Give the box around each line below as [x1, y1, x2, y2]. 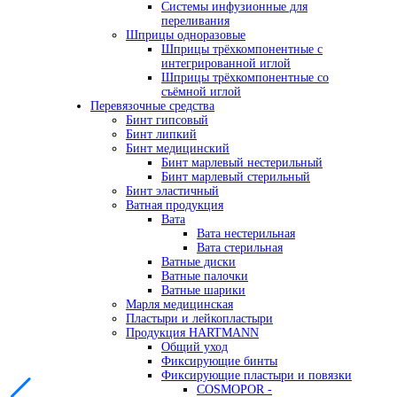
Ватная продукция [126, 198, 223, 213]
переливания [161, 14, 230, 28]
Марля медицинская [126, 298, 233, 312]
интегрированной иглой [161, 57, 291, 71]
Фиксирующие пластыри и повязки [161, 369, 352, 383]
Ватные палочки [161, 269, 248, 284]
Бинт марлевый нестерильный [161, 156, 323, 170]
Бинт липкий [126, 128, 197, 142]
